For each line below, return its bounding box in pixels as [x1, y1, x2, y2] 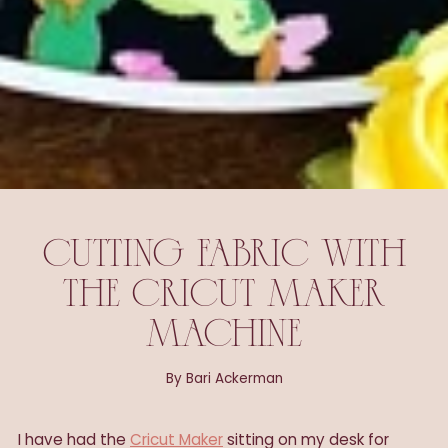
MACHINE [146, 318, 302, 355]
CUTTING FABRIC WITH [42, 238, 406, 275]
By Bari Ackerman [165, 368, 283, 388]
